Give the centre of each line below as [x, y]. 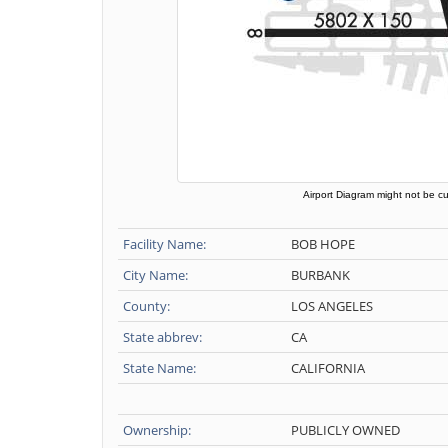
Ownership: [157, 430]
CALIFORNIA [328, 368]
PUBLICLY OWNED [345, 430]
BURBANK [320, 275]
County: [146, 306]
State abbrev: [162, 337]
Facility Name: [164, 244]
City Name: [155, 275]
